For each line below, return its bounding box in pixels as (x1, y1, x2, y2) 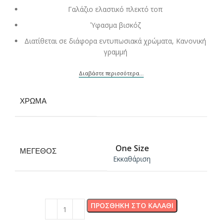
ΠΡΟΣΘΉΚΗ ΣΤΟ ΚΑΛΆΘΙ (90, 201, 173, 211)
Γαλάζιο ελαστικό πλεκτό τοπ (68, 4, 163, 14)
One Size (115, 142, 149, 154)
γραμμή (103, 47, 127, 57)
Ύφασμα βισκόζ (90, 20, 141, 30)
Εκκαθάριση (113, 154, 151, 164)
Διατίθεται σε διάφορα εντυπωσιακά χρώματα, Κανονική (24, 36, 206, 46)
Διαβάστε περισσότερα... (78, 69, 144, 77)
